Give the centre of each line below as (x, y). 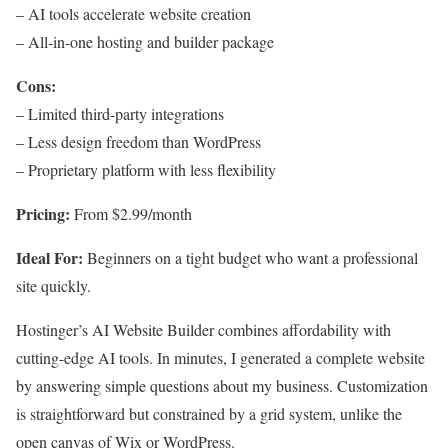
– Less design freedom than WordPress (138, 142)
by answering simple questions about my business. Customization (222, 386)
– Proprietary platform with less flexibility (146, 170)
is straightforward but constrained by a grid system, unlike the (209, 414)
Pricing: (43, 214)
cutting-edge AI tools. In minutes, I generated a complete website (220, 358)
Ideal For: (49, 258)
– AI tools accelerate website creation (133, 14)
